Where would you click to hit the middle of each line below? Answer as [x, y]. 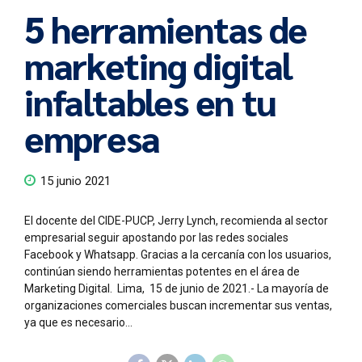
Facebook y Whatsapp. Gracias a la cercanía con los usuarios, [178, 255]
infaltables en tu [150, 101]
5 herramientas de [166, 28]
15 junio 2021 [76, 181]
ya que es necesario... [78, 323]
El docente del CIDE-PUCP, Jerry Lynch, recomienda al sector [176, 221]
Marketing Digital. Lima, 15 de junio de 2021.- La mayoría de [177, 289]
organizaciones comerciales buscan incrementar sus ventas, [178, 306]
